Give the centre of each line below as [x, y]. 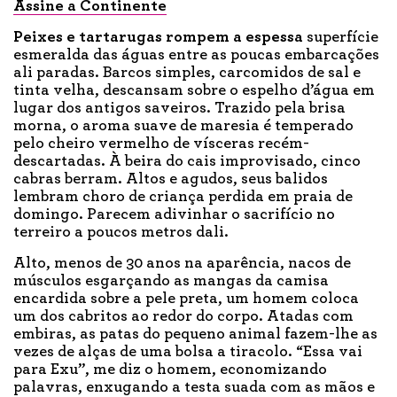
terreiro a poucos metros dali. [121, 233]
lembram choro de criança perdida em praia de [183, 197]
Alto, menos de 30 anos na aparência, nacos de [182, 264]
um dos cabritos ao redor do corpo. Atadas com [183, 317]
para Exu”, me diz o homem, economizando [170, 370]
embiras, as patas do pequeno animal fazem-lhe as [195, 335]
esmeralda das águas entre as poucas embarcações [196, 55]
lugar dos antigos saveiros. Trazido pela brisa [179, 109]
